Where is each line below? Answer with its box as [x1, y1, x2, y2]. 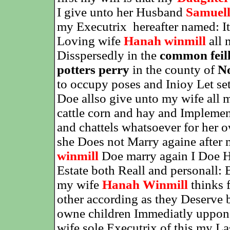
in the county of [129, 63, 218, 76]
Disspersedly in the [56, 48, 160, 62]
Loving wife [56, 34, 124, 48]
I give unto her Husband [56, 5, 186, 19]
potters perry [56, 63, 129, 76]
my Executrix [56, 20, 127, 33]
